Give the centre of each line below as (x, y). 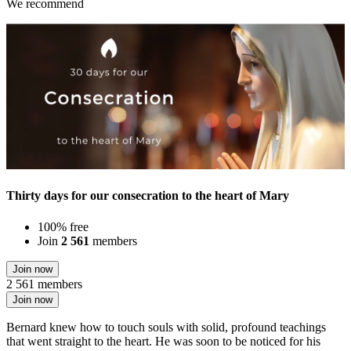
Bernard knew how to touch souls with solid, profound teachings (166, 327)
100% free (63, 226)
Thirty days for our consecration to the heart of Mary (148, 196)
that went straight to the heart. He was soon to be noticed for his (163, 341)
